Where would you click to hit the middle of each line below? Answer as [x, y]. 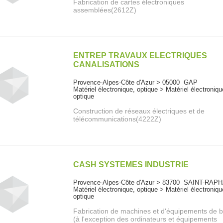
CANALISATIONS [107, 65]
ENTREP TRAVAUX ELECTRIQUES [140, 56]
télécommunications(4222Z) [117, 119]
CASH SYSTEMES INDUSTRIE [131, 165]
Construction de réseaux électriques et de [139, 111]
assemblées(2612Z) [105, 10]
